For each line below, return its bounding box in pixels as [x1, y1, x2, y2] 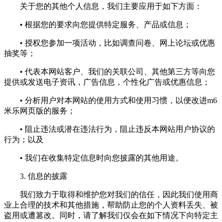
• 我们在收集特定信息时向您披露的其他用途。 [4, 153, 183, 162]
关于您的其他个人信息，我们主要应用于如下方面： [4, 1, 202, 10]
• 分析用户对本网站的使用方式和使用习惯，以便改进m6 [4, 96, 217, 105]
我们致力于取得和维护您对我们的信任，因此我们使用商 [4, 190, 218, 199]
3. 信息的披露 [4, 171, 67, 180]
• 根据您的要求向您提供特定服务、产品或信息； [4, 20, 191, 29]
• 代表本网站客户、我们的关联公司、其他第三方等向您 [4, 67, 215, 76]
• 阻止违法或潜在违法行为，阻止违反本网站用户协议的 [4, 124, 215, 133]
